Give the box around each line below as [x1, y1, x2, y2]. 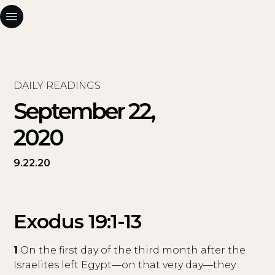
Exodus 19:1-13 [14, 209, 142, 233]
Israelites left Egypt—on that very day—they [14, 259, 236, 271]
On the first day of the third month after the [18, 244, 246, 256]
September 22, [14, 98, 155, 125]
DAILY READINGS [14, 80, 101, 91]
